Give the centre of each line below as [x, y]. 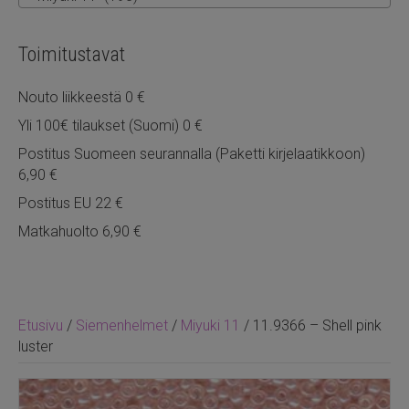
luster [36, 346]
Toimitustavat [72, 54]
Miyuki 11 [210, 325]
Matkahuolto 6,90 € [80, 231]
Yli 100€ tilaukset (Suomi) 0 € [110, 125]
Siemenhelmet [122, 325]
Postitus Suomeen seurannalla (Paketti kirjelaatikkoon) [192, 153]
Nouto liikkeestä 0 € [82, 97]
